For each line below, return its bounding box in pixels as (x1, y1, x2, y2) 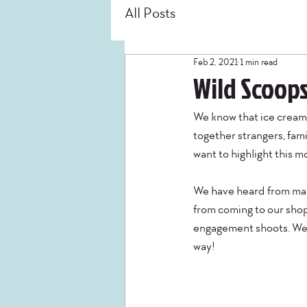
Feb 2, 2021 (193, 56, 238, 68)
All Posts (125, 3, 175, 23)
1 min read (240, 56, 278, 68)
